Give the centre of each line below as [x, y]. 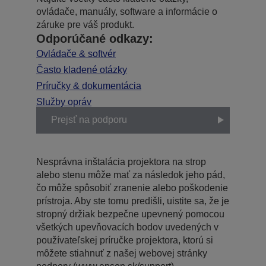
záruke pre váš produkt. [85, 24]
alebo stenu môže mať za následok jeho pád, [131, 175]
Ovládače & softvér [76, 53]
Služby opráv [64, 102]
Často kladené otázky [82, 69]
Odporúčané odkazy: [95, 38]
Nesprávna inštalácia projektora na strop [121, 161]
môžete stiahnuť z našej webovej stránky [122, 253]
